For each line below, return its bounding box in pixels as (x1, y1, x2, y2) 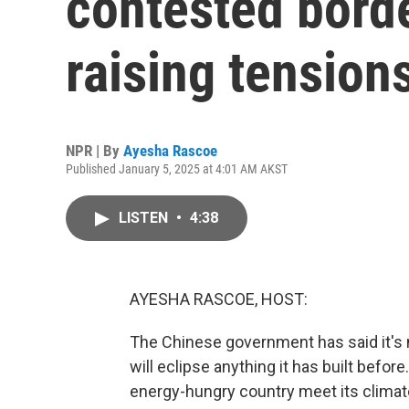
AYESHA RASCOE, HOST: (130, 289, 308, 309)
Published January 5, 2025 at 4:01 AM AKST (66, 162, 288, 176)
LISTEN (119, 209, 172, 226)
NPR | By (66, 142, 123, 160)
